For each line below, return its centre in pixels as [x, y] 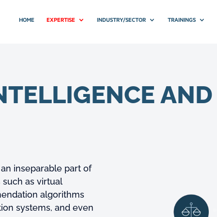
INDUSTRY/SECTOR [122, 20]
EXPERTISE [61, 20]
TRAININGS [182, 20]
